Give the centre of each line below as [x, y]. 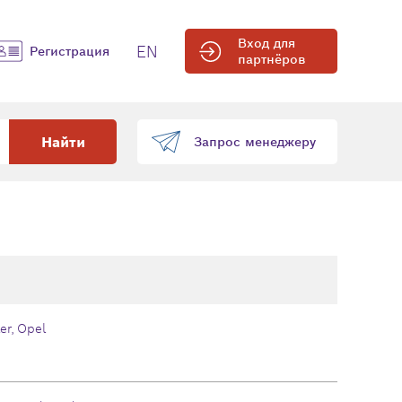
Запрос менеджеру [255, 142]
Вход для [267, 43]
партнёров [271, 59]
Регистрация [70, 51]
